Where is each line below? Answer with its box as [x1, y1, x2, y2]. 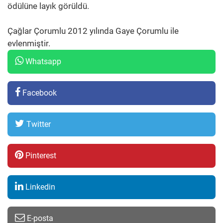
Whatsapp [23, 57, 61, 66]
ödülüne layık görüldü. [7, 1, 89, 11]
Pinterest [23, 151, 56, 160]
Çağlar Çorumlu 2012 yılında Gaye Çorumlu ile [7, 26, 179, 36]
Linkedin [23, 182, 55, 192]
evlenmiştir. [7, 38, 50, 48]
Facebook [20, 88, 57, 98]
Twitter [24, 119, 51, 129]
